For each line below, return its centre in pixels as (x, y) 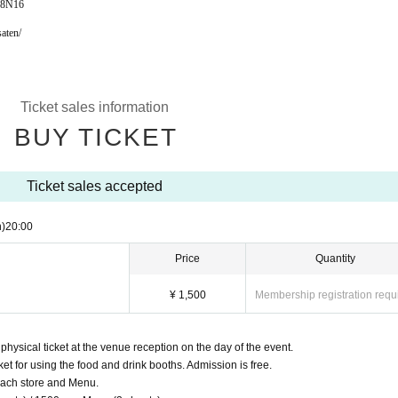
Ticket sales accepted (95, 186)
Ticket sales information (95, 107)
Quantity (335, 259)
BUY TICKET (96, 137)
